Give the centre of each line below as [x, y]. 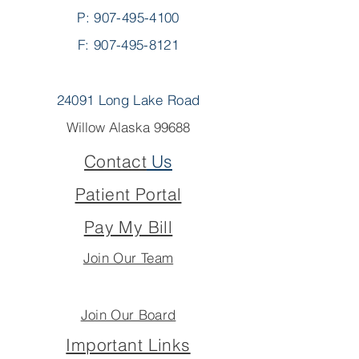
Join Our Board [128, 315]
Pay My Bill [128, 227]
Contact [115, 161]
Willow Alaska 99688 [128, 127]
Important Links [128, 345]
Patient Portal [128, 194]
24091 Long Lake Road [128, 100]
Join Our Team [128, 258]
